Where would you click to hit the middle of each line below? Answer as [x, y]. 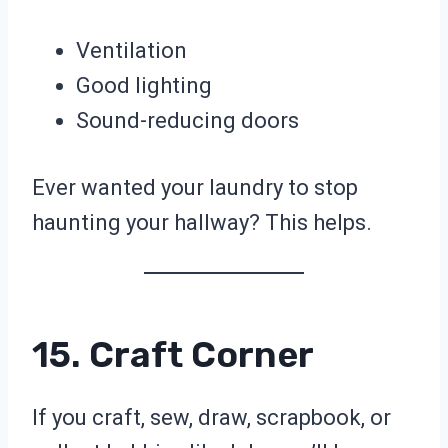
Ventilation [131, 51]
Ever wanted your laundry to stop [195, 188]
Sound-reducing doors [187, 121]
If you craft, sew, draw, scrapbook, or [211, 418]
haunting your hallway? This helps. [202, 223]
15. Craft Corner [173, 355]
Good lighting [144, 86]
